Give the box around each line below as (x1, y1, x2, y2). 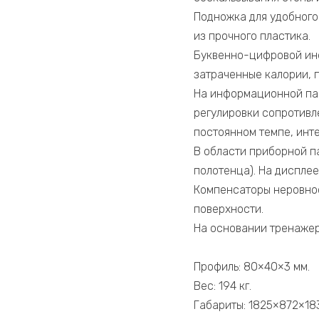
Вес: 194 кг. (194, 279, 251, 293)
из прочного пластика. (194, 29, 310, 43)
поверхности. (194, 202, 263, 216)
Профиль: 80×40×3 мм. (194, 260, 310, 274)
